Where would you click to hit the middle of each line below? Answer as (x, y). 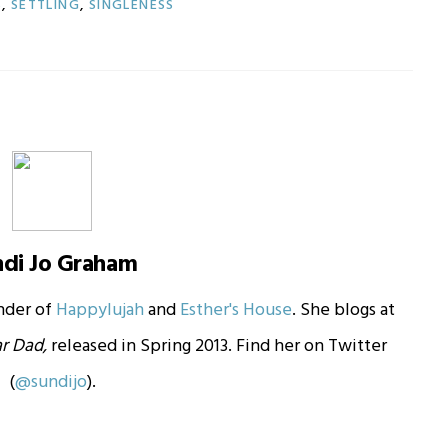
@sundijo (50, 383)
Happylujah (99, 311)
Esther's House (235, 311)
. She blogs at (343, 311)
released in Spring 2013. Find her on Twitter (217, 347)
